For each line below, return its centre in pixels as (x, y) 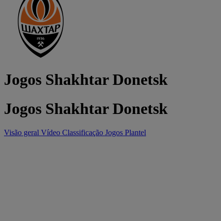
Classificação (84, 133)
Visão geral (22, 133)
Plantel (135, 133)
